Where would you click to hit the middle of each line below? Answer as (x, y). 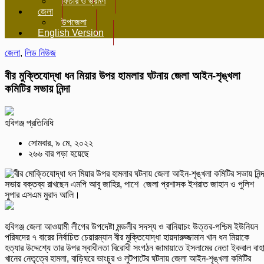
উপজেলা (74, 22)
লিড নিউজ (40, 53)
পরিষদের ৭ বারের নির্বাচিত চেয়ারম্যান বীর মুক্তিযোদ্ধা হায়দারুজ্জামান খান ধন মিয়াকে (127, 237)
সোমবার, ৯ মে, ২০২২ (61, 143)
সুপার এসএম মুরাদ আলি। (42, 195)
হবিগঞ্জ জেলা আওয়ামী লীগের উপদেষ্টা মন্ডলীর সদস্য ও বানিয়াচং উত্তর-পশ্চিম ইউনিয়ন (131, 227)
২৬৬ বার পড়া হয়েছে (59, 154)
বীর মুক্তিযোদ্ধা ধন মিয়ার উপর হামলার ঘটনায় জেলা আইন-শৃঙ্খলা (123, 75)
